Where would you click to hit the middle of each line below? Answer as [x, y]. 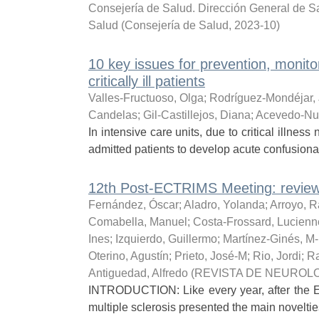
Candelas [113, 115]
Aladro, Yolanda [224, 205]
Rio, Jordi [277, 256]
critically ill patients [146, 81]
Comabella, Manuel [137, 222]
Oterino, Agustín [128, 256]
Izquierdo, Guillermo [166, 239]
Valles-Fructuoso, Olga [146, 98]
